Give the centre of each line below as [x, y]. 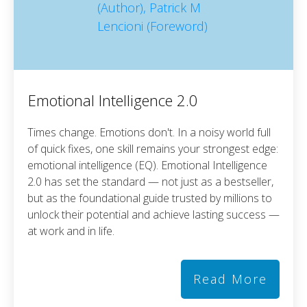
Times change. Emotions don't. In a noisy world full [149, 132]
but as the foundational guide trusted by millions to [150, 198]
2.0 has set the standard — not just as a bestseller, [150, 181]
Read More [230, 279]
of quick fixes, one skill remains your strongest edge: [153, 148]
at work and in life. [71, 231]
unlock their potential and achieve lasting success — [153, 214]
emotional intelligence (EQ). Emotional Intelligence [147, 165]
